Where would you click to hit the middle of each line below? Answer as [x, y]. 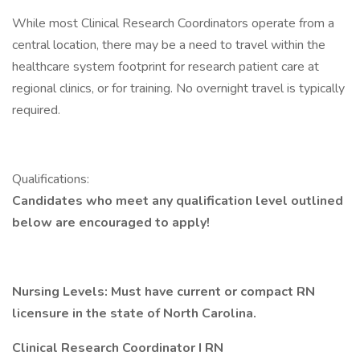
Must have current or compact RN [213, 292]
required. [36, 110]
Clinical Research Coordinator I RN [118, 348]
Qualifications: [51, 179]
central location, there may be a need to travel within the [169, 45]
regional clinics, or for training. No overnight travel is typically [178, 88]
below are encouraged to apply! [111, 223]
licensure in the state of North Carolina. [136, 313]
